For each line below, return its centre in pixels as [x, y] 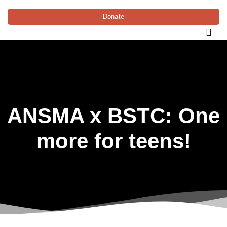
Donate [113, 16]
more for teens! [113, 141]
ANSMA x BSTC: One [113, 116]
